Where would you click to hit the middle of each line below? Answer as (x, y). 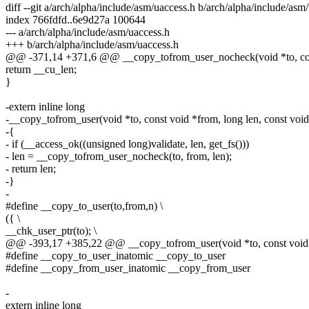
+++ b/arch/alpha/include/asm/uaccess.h (92, 45)
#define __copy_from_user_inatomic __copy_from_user (128, 268)
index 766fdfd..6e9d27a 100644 (76, 20)
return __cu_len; (41, 70)
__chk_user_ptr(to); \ (51, 231)
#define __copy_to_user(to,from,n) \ (84, 206)
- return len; (31, 169)
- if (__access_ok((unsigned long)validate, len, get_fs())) (127, 144)
